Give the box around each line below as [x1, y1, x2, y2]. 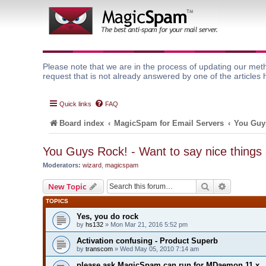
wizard [83, 161, 102, 169]
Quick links [59, 100, 91, 107]
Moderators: [43, 161, 81, 169]
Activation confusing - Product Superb [77, 236, 218, 245]
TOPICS [46, 197, 68, 204]
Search [210, 180, 235, 191]
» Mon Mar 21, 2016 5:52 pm [103, 220, 188, 228]
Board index [59, 119, 104, 128]
